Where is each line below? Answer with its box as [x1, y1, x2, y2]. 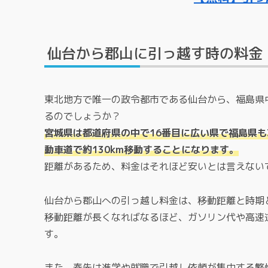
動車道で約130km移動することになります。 [44, 142, 239, 156]
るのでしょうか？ [44, 109, 121, 123]
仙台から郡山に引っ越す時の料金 [47, 43, 263, 64]
